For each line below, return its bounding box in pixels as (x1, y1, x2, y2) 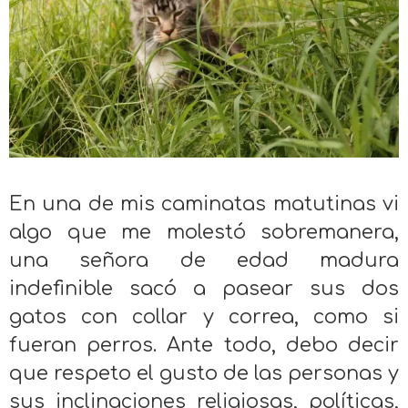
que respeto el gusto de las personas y (9, 362, 399, 384)
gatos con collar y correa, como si (9, 305, 399, 328)
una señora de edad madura (9, 249, 399, 271)
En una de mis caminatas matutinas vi (9, 192, 399, 215)
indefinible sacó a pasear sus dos (9, 277, 399, 300)
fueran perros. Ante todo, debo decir (9, 333, 399, 356)
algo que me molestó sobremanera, (9, 220, 399, 243)
